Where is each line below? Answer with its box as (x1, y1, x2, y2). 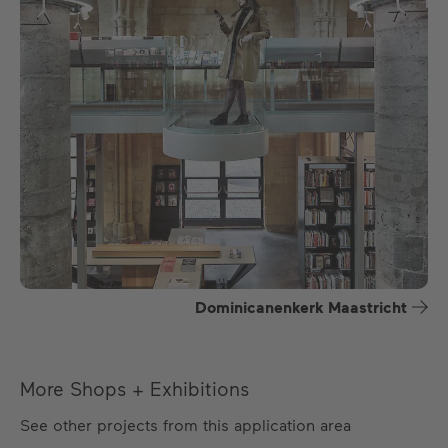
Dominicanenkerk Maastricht (195, 297, 407, 317)
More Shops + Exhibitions (20, 377, 249, 400)
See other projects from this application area (20, 415, 351, 434)
